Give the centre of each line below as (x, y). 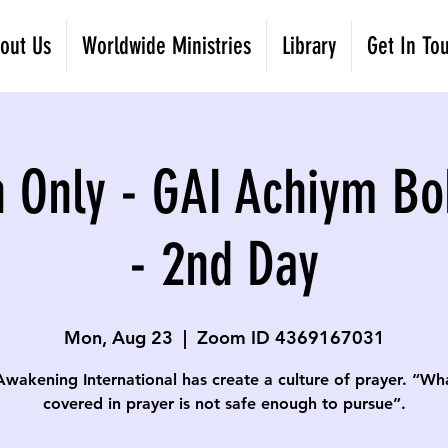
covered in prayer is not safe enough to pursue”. (224, 403)
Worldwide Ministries (166, 46)
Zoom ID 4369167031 (290, 337)
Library (309, 46)
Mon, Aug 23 (118, 337)
